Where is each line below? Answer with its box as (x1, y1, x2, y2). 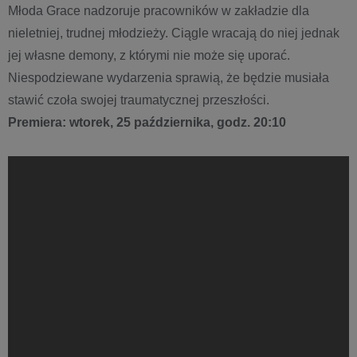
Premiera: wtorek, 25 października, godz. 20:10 (8, 116, 286, 129)
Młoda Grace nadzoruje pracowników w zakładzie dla (8, 4, 309, 18)
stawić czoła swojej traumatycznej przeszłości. (8, 93, 269, 107)
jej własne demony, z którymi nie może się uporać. (8, 49, 290, 62)
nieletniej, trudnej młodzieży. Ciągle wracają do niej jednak (8, 26, 339, 40)
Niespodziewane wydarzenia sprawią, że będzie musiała (8, 71, 329, 84)
